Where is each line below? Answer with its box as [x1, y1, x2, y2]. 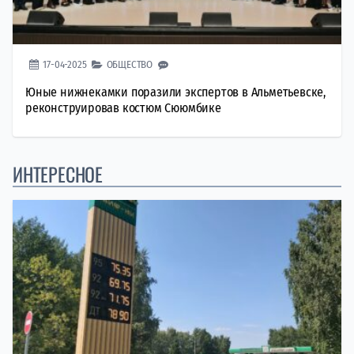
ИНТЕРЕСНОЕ [13, 159, 103, 188]
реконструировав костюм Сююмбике [25, 100, 221, 115]
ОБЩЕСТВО [106, 58, 153, 70]
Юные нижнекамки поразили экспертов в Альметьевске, [25, 84, 326, 100]
